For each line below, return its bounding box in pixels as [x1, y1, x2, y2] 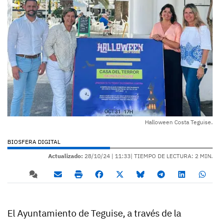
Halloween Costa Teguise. [145, 118, 213, 126]
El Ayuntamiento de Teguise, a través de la [7, 207, 181, 219]
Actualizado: [48, 152, 83, 160]
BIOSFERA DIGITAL [7, 137, 60, 145]
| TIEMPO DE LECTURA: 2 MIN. [131, 152, 213, 160]
